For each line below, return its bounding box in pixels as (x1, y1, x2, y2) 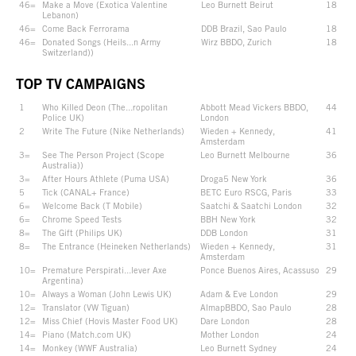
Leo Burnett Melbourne (200, 149, 290, 160)
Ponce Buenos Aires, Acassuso (200, 264, 319, 275)
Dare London (200, 315, 250, 326)
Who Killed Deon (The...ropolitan (42, 101, 168, 112)
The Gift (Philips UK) (42, 226, 122, 238)
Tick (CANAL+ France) (42, 186, 130, 197)
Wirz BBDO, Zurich (201, 36, 272, 47)
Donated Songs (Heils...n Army (42, 36, 161, 47)
